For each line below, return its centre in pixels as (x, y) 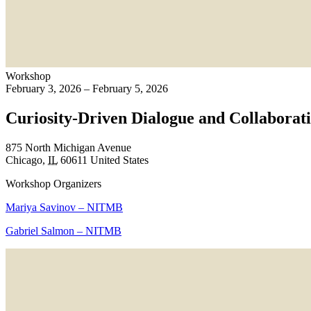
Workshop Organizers (53, 183)
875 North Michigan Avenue (68, 147)
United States (119, 160)
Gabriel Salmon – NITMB (64, 230)
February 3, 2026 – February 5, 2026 (87, 89)
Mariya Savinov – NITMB (64, 207)
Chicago (24, 160)
